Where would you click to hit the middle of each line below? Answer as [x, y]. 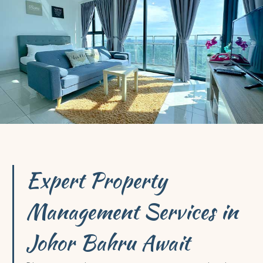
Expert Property [96, 180]
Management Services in [132, 211]
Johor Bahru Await [108, 242]
